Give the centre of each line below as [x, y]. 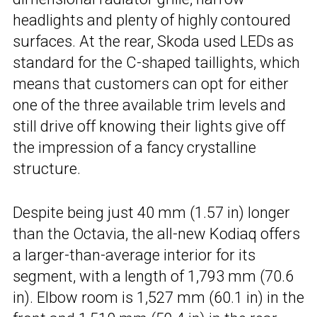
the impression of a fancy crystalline [134, 148]
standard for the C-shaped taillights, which [156, 63]
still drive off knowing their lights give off [149, 127]
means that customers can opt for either [151, 84]
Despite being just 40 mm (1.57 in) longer [151, 213]
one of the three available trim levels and [149, 105]
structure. [47, 169]
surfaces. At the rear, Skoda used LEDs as [153, 42]
